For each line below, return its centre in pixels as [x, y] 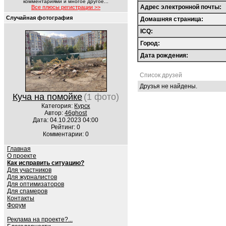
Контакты [21, 198]
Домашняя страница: [172, 19]
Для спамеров [27, 191]
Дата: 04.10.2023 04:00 [66, 120]
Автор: [55, 113]
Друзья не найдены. [168, 86]
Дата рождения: [164, 55]
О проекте [22, 156]
